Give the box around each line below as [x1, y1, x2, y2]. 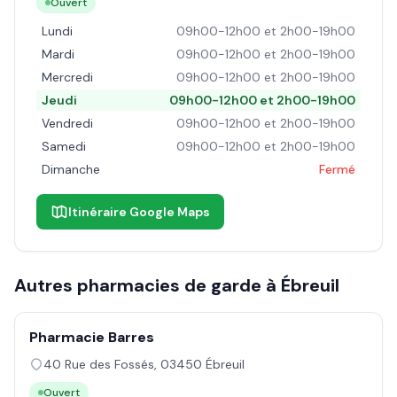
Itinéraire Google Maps [68, 204, 210, 220]
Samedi [42, 138, 86, 154]
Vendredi [42, 115, 93, 131]
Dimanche [42, 161, 100, 177]
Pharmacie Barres [29, 328, 154, 346]
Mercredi [42, 69, 93, 85]
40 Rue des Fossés [43, 356, 154, 372]
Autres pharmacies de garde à [14, 274, 281, 297]
